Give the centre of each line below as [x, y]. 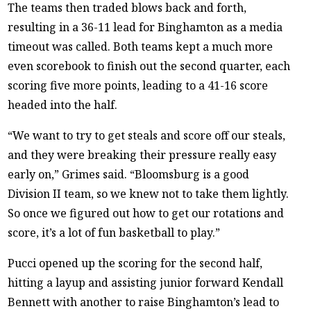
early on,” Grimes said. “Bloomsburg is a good [129, 174]
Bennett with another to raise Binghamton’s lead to [144, 302]
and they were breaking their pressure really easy [142, 154]
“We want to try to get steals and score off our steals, [147, 135]
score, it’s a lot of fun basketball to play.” [114, 232]
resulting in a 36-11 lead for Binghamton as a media [145, 27]
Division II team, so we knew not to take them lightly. [149, 193]
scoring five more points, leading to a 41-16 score [138, 85]
